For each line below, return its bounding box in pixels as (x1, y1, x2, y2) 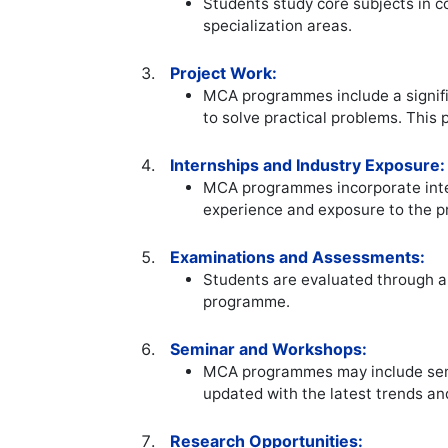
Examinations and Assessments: (170, 247, 426, 268)
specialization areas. (203, 16, 353, 36)
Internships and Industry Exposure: (170, 155, 446, 176)
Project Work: (170, 63, 278, 84)
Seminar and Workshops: (170, 339, 368, 360)
